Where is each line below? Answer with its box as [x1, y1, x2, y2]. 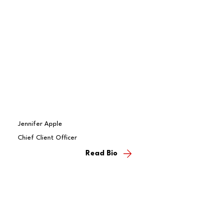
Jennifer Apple [17, 120, 62, 127]
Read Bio [85, 150, 118, 158]
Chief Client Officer [17, 134, 77, 141]
